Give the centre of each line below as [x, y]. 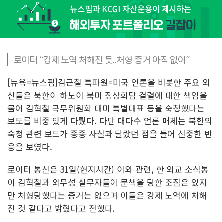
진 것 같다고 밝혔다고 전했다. [62, 208]
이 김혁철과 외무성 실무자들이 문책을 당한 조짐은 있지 [107, 182]
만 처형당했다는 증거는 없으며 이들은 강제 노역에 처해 [107, 195]
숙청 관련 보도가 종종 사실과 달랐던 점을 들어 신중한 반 [110, 133]
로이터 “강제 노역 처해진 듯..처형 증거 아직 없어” [102, 59]
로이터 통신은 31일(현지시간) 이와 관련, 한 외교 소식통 [108, 169]
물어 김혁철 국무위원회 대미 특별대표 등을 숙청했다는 [106, 108]
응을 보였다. [31, 146]
